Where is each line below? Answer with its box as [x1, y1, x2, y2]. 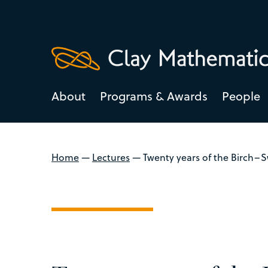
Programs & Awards [100, 87, 208, 105]
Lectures [92, 150, 130, 164]
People [222, 87, 260, 105]
